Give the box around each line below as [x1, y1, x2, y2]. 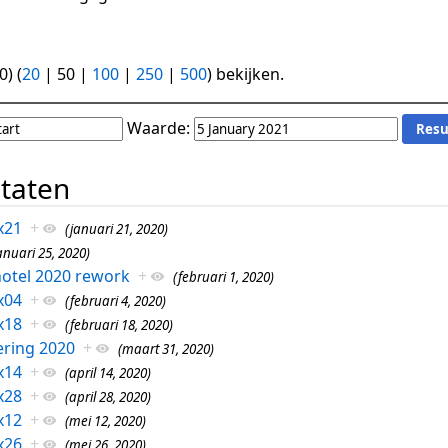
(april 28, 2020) [64, 387, 151, 406]
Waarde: [127, 117, 190, 140]
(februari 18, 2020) [64, 315, 173, 334]
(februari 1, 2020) [172, 267, 274, 286]
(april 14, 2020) [64, 363, 151, 382]
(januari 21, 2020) [64, 219, 168, 238]
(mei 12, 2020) [64, 411, 146, 430]
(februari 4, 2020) [64, 291, 166, 310]
